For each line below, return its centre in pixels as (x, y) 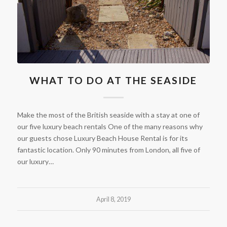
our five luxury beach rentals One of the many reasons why (110, 126)
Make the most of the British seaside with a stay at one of (108, 115)
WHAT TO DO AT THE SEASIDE (113, 80)
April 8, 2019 (113, 199)
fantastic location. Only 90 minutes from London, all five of (108, 149)
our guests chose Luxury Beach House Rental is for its (102, 138)
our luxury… (35, 161)
